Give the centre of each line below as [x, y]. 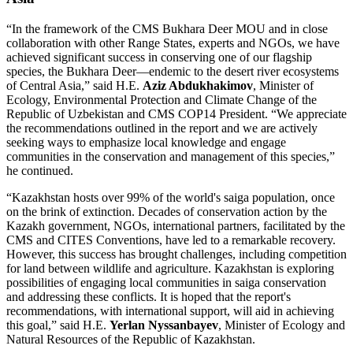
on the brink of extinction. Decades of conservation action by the [167, 211]
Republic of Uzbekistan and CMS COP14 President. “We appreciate [176, 113]
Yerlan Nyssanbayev [164, 325]
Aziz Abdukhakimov [198, 85]
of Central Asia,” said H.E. [74, 85]
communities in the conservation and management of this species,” [171, 156]
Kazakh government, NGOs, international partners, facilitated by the [176, 225]
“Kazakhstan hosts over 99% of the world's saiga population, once [171, 197]
